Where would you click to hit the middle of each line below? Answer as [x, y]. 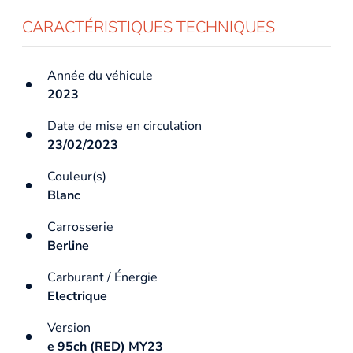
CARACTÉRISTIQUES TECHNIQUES [149, 27]
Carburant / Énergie [102, 277]
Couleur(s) [77, 176]
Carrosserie [80, 227]
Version [69, 327]
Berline [68, 245]
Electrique [77, 296]
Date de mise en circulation [124, 126]
